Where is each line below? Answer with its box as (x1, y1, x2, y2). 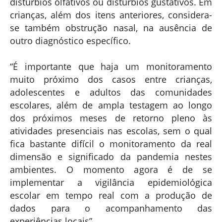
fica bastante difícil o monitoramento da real (10, 137, 212, 150)
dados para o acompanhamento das (10, 202, 212, 214)
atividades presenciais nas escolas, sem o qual (10, 124, 212, 137)
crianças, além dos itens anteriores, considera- (10, 8, 212, 21)
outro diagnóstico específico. (10, 34, 131, 47)
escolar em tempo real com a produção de (10, 189, 212, 201)
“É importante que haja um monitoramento (10, 60, 212, 72)
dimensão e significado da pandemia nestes (10, 150, 212, 163)
